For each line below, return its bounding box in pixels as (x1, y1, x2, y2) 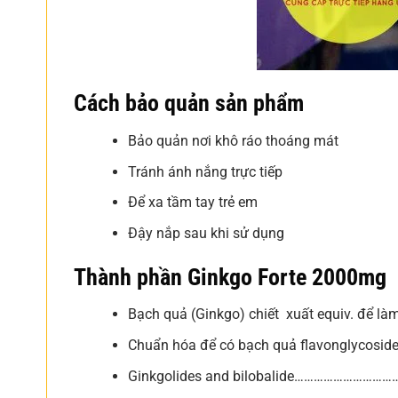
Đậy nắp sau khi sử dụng (127, 224, 284, 242)
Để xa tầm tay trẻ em (127, 194, 258, 211)
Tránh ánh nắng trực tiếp (127, 163, 283, 180)
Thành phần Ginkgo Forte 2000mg (74, 263, 386, 291)
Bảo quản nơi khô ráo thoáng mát (127, 131, 338, 149)
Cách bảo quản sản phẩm (74, 90, 304, 117)
